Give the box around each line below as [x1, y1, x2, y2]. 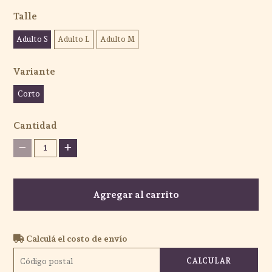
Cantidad [13, 119, 58, 131]
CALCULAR [186, 256, 231, 265]
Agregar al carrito [93, 188, 179, 200]
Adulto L [58, 34, 90, 44]
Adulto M [100, 34, 135, 44]
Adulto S [16, 34, 49, 44]
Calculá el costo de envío [24, 233, 128, 243]
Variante [13, 65, 56, 77]
